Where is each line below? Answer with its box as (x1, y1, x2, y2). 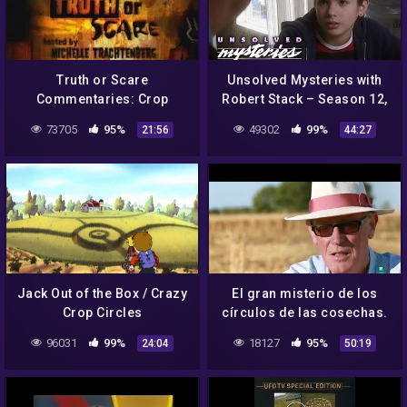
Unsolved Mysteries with (227, 73, 382, 88)
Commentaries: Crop (35, 92, 169, 107)
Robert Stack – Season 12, (222, 92, 388, 107)
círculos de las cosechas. (222, 305, 388, 321)
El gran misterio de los (232, 286, 378, 302)
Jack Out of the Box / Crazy (16, 286, 188, 302)
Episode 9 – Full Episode (226, 111, 383, 126)
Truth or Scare (56, 73, 148, 88)
